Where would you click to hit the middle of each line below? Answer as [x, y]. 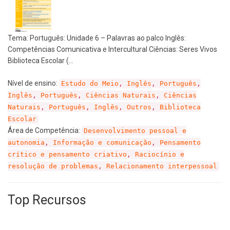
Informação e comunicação [102, 143]
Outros [139, 107]
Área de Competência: [45, 131]
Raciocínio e [160, 155]
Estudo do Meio [90, 84]
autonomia [26, 143]
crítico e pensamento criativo [67, 155]
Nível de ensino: [33, 83]
